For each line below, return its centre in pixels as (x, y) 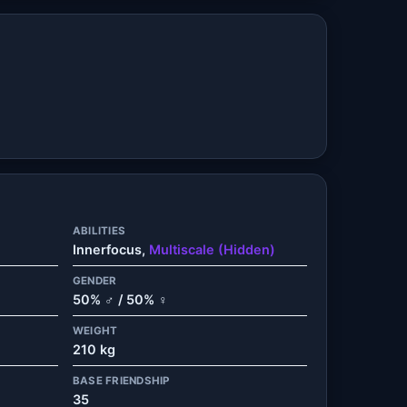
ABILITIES (99, 230)
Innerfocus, (111, 250)
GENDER (95, 280)
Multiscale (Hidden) (212, 250)
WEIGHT (95, 330)
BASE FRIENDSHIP (121, 380)
